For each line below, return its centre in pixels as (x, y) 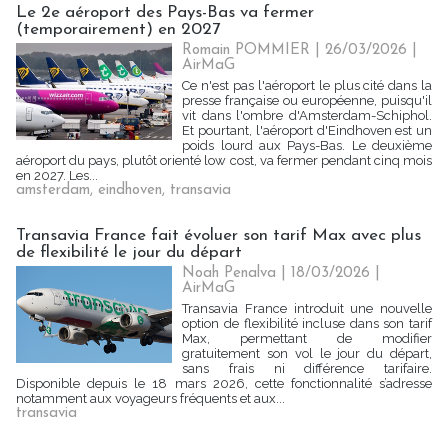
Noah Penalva (229, 273)
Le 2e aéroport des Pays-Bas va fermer (165, 12)
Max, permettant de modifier (307, 338)
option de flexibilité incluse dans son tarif (307, 323)
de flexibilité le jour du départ (129, 252)
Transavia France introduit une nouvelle (307, 308)
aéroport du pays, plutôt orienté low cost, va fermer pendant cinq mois (224, 160)
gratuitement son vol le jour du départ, (307, 353)
